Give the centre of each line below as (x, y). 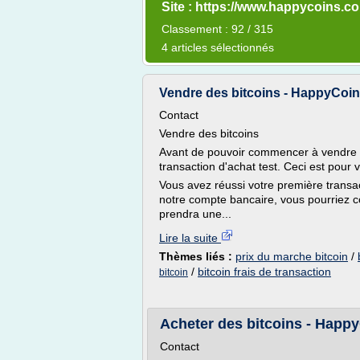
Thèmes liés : (197, 256)
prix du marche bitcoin (292, 256)
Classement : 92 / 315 (217, 29)
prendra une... (195, 214)
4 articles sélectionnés (218, 47)
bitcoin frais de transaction (264, 272)
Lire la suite (190, 238)
